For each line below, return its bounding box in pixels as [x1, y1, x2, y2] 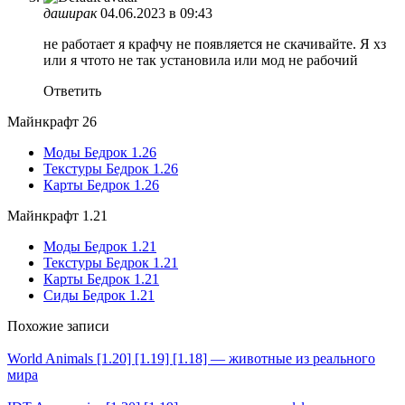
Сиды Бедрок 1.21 [43, 287, 155, 304]
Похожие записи [7, 318, 109, 334]
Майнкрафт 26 [7, 114, 97, 130]
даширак [43, 5, 97, 22]
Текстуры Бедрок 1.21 [43, 255, 178, 271]
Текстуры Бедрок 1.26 [43, 161, 178, 177]
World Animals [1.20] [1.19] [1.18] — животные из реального [7, 351, 375, 367]
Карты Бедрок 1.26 [43, 177, 159, 193]
